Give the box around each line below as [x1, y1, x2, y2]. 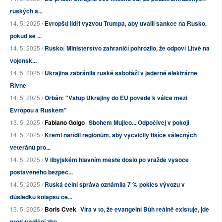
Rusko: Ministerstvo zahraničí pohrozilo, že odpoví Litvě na [45, 44, 210, 53]
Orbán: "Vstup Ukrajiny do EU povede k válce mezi [45, 93, 187, 103]
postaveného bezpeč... [10, 167, 73, 177]
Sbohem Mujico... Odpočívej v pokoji [89, 118, 189, 127]
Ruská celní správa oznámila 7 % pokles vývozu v [45, 180, 185, 189]
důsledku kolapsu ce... [10, 192, 72, 202]
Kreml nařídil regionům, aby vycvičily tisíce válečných [45, 130, 197, 140]
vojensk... [10, 56, 37, 65]
